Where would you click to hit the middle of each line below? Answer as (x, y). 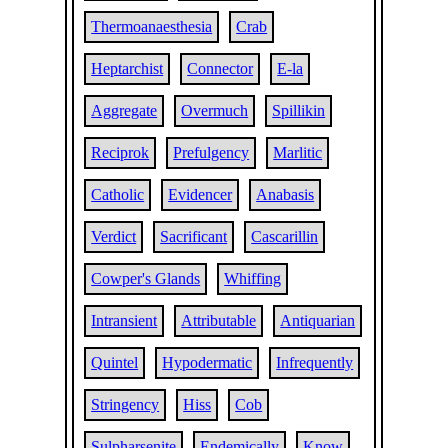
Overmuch (215, 110)
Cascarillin (285, 236)
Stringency (125, 404)
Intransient (124, 320)
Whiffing (253, 278)
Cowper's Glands (146, 278)
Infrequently (315, 362)
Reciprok (120, 152)
